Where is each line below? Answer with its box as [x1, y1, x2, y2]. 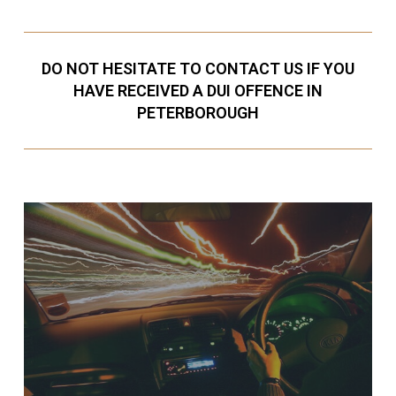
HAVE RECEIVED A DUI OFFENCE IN [72, 80, 323, 100]
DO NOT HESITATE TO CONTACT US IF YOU [41, 58, 354, 78]
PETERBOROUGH [136, 103, 259, 122]
